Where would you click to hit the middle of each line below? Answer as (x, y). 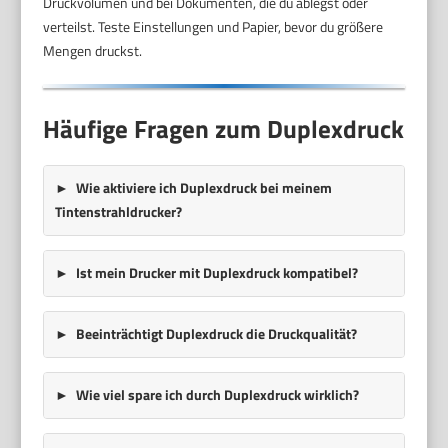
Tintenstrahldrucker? (118, 212)
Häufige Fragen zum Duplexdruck (224, 129)
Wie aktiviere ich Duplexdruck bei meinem (203, 188)
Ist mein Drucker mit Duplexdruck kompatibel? (216, 273)
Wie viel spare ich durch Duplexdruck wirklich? (217, 395)
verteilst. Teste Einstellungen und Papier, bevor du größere (213, 26)
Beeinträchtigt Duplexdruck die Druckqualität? (216, 334)
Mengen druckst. (93, 50)
